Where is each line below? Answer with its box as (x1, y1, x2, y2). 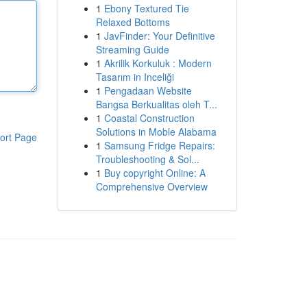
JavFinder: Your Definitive (103, 29, 215, 42)
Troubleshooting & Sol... (95, 152, 199, 166)
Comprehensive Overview (95, 180, 208, 193)
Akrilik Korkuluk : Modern (103, 56, 212, 70)
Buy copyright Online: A (103, 166, 206, 180)
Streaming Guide (95, 42, 169, 56)
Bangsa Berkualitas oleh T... (95, 97, 217, 111)
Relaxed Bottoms (95, 15, 170, 29)
